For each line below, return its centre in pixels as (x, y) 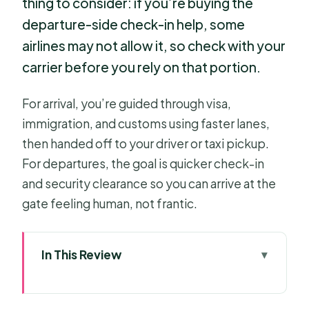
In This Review (81, 254)
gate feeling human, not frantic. (110, 203)
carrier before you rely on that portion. (142, 67)
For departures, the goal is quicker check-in (143, 163)
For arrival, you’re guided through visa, (127, 103)
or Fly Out (89, 298)
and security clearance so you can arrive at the (149, 183)
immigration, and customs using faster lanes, (146, 123)
